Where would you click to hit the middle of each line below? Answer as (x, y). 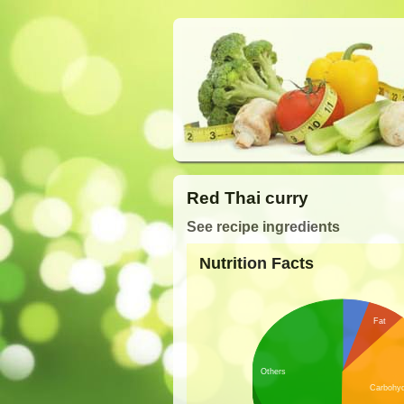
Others (273, 371)
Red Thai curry (248, 198)
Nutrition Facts (256, 264)
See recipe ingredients (263, 226)
